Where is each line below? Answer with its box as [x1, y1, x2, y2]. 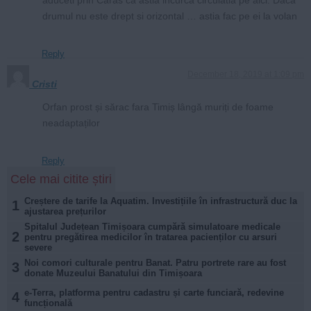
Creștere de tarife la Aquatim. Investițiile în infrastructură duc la [24, 195, 297, 206]
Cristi [32, 78, 57, 90]
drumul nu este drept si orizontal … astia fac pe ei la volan [42, 10, 297, 22]
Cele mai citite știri [10, 171, 112, 186]
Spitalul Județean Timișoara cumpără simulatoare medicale [24, 221, 280, 232]
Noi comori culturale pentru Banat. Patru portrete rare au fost [24, 257, 286, 268]
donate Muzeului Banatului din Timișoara [24, 267, 202, 278]
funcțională [24, 297, 72, 308]
